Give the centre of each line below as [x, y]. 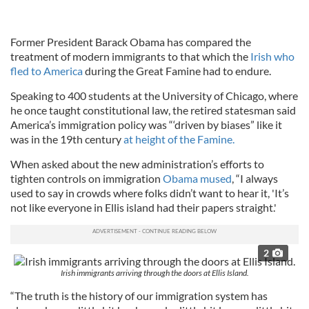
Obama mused [197, 178]
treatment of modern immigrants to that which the [130, 56]
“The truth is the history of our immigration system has [139, 296]
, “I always [255, 178]
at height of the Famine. [179, 139]
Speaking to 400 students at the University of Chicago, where [154, 96]
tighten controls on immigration [87, 178]
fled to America [47, 71]
